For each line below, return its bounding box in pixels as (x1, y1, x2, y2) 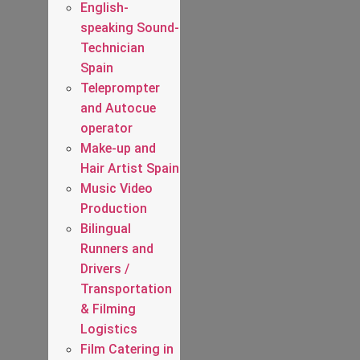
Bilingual (80, 220, 131, 236)
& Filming (80, 301, 136, 317)
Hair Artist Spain (80, 160, 179, 176)
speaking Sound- (80, 19, 179, 35)
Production (80, 200, 147, 216)
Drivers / (80, 260, 129, 276)
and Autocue (80, 100, 156, 116)
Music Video (80, 180, 153, 196)
